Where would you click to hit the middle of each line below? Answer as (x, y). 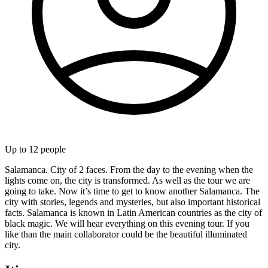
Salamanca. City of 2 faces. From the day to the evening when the (129, 169)
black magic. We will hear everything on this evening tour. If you (127, 223)
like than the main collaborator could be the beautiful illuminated (126, 234)
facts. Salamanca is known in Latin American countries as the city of (133, 212)
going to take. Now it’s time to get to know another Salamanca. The (132, 191)
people (52, 149)
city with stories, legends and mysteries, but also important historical (133, 202)
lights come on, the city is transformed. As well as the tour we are (127, 180)
